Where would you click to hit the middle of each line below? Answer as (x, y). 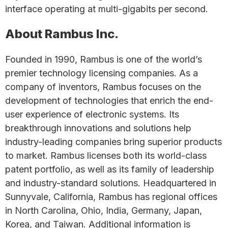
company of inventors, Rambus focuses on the (103, 87)
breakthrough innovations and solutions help (98, 128)
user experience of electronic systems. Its (92, 114)
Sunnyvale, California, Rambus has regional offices (111, 197)
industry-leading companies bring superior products (113, 142)
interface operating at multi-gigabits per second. (107, 9)
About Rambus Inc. (62, 34)
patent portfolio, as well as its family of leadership (110, 169)
